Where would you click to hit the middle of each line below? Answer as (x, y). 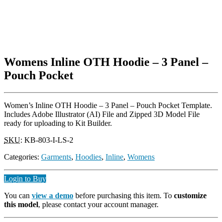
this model (21, 204)
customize (190, 195)
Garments (56, 157)
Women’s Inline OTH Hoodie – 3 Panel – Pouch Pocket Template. (108, 105)
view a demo (53, 195)
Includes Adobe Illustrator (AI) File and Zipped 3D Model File (102, 114)
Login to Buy (25, 178)
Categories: (23, 157)
